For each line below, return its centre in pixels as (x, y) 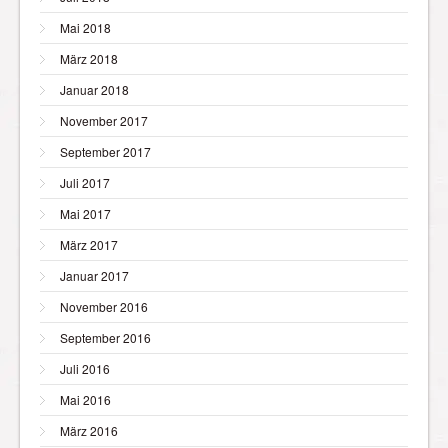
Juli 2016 (85, 368)
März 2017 (89, 244)
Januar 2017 (94, 275)
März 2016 (89, 430)
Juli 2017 (85, 182)
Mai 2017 (85, 213)
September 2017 (105, 151)
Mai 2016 (85, 399)
